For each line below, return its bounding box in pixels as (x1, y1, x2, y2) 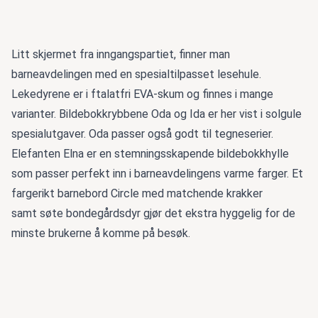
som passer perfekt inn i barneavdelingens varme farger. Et (11, 167, 303, 181)
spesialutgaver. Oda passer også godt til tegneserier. (11, 127, 273, 141)
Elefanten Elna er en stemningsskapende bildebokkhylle (11, 147, 289, 161)
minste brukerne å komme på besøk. (11, 226, 190, 241)
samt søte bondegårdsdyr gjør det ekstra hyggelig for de (11, 207, 295, 221)
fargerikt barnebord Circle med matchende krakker (11, 187, 263, 201)
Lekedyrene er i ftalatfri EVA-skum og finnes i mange (11, 87, 273, 102)
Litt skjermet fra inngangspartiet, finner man (11, 48, 230, 62)
